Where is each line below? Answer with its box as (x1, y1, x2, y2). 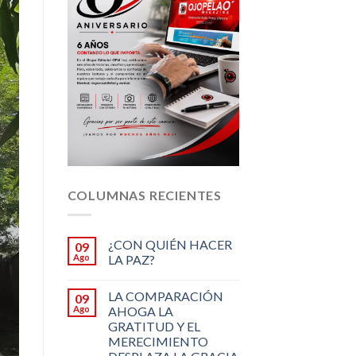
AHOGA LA (107, 303, 173, 319)
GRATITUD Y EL (107, 318, 200, 334)
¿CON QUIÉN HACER (107, 236, 232, 252)
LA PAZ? (107, 251, 155, 267)
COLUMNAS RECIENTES (67, 188, 222, 203)
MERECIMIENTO (107, 333, 208, 349)
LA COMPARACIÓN (107, 288, 223, 304)
